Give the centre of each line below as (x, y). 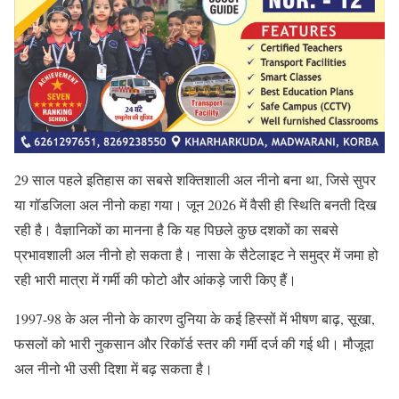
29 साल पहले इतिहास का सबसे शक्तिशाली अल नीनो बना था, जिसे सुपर (195, 180)
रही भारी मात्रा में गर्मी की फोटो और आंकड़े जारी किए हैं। (155, 280)
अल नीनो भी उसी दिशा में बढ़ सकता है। (114, 369)
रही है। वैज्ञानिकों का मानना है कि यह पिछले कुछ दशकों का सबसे (176, 230)
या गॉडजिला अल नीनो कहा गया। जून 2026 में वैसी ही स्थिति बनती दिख (195, 205)
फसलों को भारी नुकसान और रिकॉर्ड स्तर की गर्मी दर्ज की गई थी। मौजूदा (194, 344)
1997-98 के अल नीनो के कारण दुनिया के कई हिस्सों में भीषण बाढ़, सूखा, (195, 319)
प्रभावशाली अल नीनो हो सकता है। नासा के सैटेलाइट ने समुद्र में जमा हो (196, 255)
